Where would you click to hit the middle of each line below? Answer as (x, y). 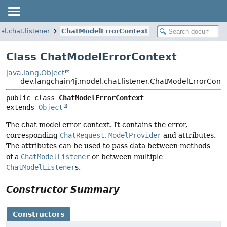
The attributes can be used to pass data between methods (108, 146)
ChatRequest (82, 136)
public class (32, 98)
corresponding (33, 136)
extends (22, 108)
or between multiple (126, 157)
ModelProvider (135, 136)
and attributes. (188, 136)
